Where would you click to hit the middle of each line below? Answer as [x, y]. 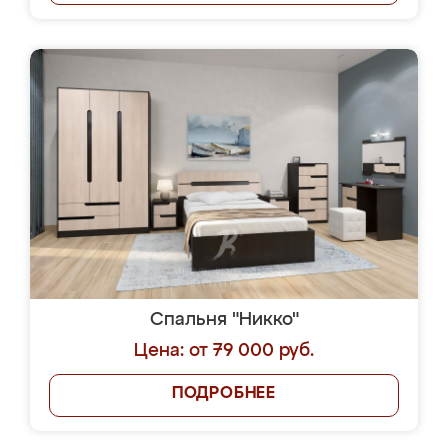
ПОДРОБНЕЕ [224, 394]
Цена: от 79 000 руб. [224, 351]
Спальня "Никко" [224, 320]
